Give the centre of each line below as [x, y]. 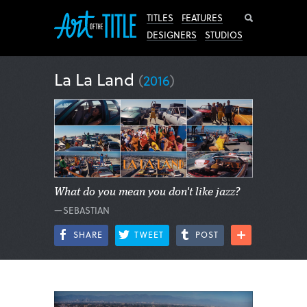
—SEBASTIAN [82, 210]
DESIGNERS [172, 35]
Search [274, 18]
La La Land [96, 79]
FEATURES [202, 17]
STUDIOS [224, 35]
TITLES [160, 17]
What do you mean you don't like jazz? [147, 192]
